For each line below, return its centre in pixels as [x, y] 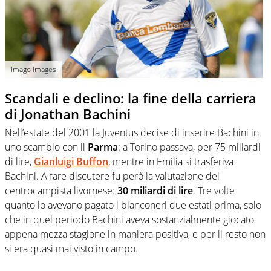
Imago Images [34, 70]
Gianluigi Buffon [71, 161]
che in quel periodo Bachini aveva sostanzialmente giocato [129, 219]
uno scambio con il [46, 147]
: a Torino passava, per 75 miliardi [189, 147]
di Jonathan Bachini [68, 114]
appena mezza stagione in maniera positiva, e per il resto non [135, 234]
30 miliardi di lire [155, 190]
